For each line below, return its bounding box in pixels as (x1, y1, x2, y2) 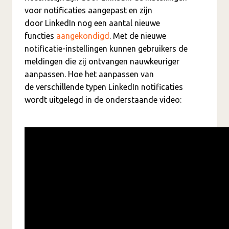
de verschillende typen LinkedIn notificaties (25, 82, 183, 92)
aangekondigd (56, 31, 109, 41)
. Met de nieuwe (109, 31, 166, 41)
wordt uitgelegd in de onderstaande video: (25, 95, 181, 105)
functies (25, 31, 56, 41)
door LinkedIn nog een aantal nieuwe (25, 18, 160, 28)
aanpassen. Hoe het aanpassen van (25, 70, 154, 79)
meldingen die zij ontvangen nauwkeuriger (25, 57, 179, 66)
